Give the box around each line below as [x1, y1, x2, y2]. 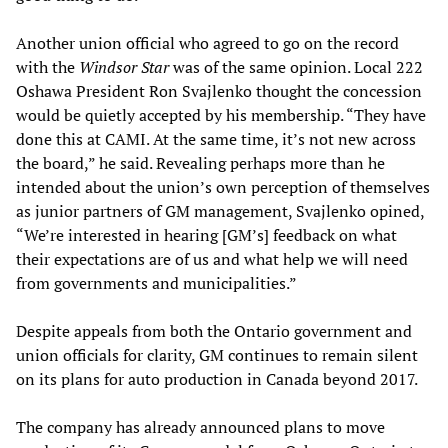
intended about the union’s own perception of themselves [16, 175, 430, 198]
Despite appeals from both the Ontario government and [16, 319, 412, 342]
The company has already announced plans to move [16, 415, 385, 438]
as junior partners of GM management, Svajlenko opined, [16, 199, 424, 222]
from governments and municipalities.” [16, 271, 297, 294]
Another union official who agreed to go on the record [16, 31, 399, 54]
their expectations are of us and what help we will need [16, 247, 408, 270]
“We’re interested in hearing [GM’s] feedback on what [16, 223, 397, 246]
